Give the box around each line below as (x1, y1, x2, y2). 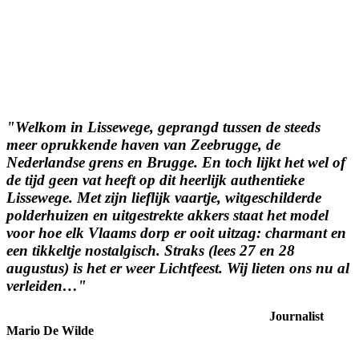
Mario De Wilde (6, 324, 94, 338)
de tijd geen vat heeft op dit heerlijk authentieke (6, 171, 305, 188)
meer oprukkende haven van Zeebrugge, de (6, 135, 280, 153)
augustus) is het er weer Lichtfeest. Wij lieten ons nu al (6, 259, 349, 276)
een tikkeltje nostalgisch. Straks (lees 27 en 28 (6, 241, 295, 259)
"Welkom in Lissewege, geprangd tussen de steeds (6, 118, 321, 135)
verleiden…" (6, 276, 87, 294)
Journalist (6, 309, 324, 324)
